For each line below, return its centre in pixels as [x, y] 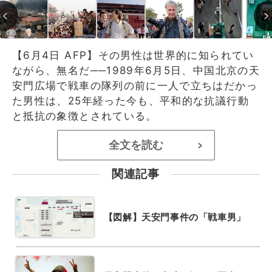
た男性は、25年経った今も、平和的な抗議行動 [131, 100]
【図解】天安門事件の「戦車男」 [175, 217]
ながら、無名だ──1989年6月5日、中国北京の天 [136, 70]
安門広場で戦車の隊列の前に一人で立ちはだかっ [135, 85]
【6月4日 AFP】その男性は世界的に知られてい [133, 55]
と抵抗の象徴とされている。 [85, 116]
